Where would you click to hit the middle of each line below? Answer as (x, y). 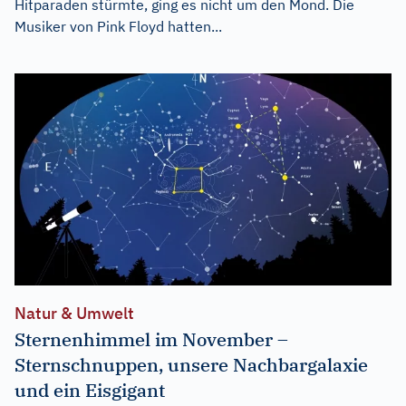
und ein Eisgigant (90, 390)
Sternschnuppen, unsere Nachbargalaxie (191, 364)
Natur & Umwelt (74, 313)
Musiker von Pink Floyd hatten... (118, 27)
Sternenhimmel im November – (151, 339)
